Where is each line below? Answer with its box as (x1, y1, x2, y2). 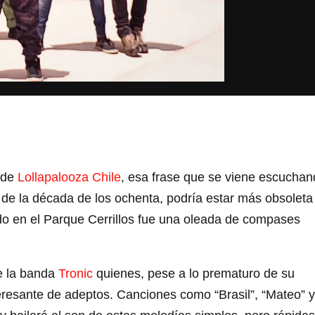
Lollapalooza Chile (18, 170, 121, 185)
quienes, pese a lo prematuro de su (93, 266, 295, 281)
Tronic (58, 266, 93, 281)
